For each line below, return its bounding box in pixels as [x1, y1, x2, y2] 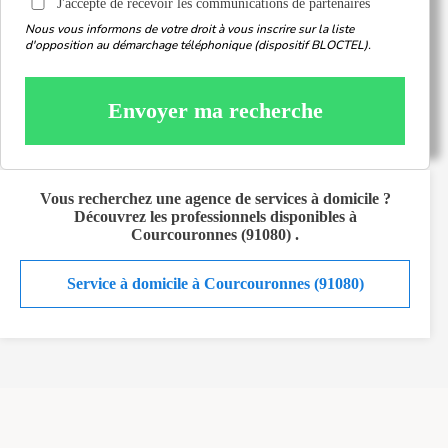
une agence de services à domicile [155, 190, 379, 207]
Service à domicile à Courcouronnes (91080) [66, 275, 364, 292]
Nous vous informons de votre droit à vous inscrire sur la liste [25, 21, 354, 37]
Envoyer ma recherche [107, 98, 323, 123]
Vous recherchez [39, 190, 156, 207]
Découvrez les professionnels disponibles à [73, 208, 357, 225]
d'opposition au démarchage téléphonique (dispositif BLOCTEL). [25, 37, 371, 53]
